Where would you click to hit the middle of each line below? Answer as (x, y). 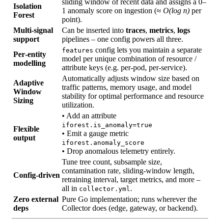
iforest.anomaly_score (103, 143)
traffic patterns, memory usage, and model (127, 87)
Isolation (27, 6)
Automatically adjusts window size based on (131, 79)
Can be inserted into (94, 30)
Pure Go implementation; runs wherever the (129, 199)
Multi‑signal (33, 30)
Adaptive (28, 83)
